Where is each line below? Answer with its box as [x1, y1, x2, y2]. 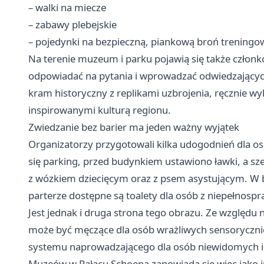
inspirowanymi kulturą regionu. [28, 103, 171, 117]
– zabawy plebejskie [28, 17, 117, 31]
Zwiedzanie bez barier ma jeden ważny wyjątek [28, 120, 239, 134]
